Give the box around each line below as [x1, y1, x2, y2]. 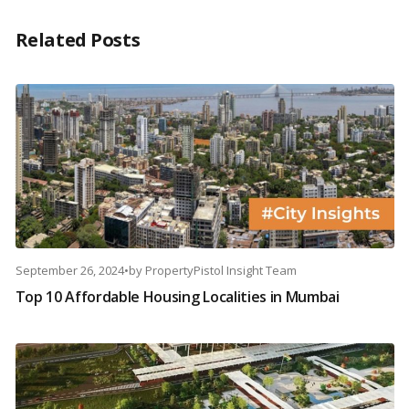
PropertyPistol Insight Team [144, 262, 297, 279]
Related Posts [15, 27, 141, 53]
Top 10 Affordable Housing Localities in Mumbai [15, 287, 340, 308]
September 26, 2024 [15, 262, 124, 279]
